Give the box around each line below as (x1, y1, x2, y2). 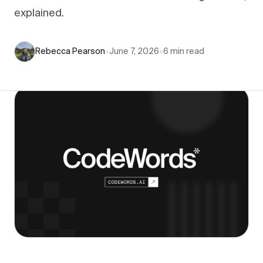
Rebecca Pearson (35, 48, 105, 56)
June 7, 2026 (109, 48, 159, 56)
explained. (14, 8, 64, 19)
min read (168, 48, 204, 56)
